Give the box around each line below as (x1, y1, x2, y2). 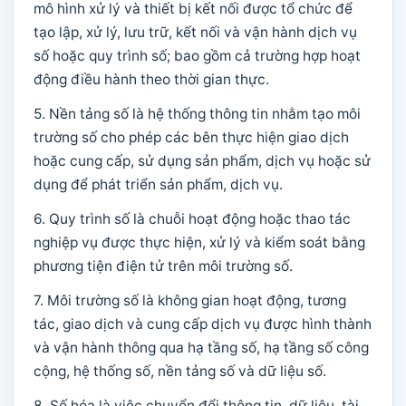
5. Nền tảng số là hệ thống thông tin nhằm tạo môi (34, 105, 361, 122)
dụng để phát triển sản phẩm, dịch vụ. (34, 176, 283, 193)
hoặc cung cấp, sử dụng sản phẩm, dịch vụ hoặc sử (34, 152, 371, 169)
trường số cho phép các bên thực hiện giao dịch (34, 129, 349, 146)
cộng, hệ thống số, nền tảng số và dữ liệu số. (34, 362, 326, 380)
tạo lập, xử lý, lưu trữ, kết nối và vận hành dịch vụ (34, 24, 357, 41)
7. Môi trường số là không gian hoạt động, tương (34, 292, 346, 309)
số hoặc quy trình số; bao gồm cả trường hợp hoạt (34, 47, 361, 64)
